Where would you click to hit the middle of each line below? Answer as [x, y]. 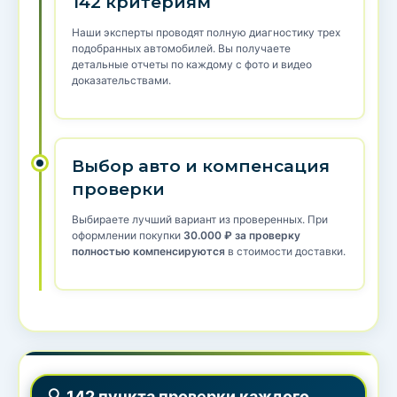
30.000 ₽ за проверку [242, 236]
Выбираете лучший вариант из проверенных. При [200, 220]
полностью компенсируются [148, 252]
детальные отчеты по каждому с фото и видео [192, 65]
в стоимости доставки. [285, 252]
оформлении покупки [128, 236]
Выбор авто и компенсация [201, 167]
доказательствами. [121, 81]
